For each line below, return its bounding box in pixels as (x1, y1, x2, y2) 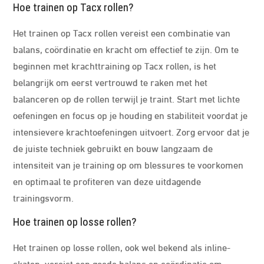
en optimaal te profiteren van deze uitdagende (13, 174, 202, 187)
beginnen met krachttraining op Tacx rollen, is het (13, 58, 217, 72)
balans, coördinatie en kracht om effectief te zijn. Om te (13, 42, 239, 55)
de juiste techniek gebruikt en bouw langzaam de (13, 141, 213, 154)
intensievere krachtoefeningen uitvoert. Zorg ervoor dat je (13, 124, 250, 138)
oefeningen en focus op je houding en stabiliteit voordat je (13, 108, 248, 121)
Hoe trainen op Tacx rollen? (13, 1, 134, 14)
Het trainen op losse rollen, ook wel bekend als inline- (13, 240, 231, 253)
